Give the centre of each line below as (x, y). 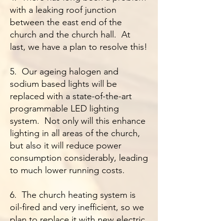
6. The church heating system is (73, 195)
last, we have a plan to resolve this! (79, 47)
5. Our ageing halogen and (64, 72)
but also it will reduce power (66, 146)
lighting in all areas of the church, (75, 133)
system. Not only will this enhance (78, 121)
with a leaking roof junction (63, 10)
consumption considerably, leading (79, 158)
